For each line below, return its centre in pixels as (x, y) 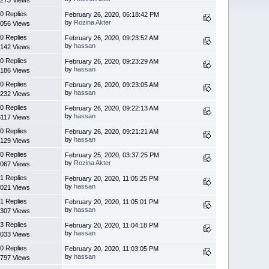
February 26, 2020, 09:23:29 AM (112, 61)
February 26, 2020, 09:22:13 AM (112, 108)
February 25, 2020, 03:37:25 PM (112, 155)
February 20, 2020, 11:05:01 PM (112, 201)
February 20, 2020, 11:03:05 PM (112, 248)
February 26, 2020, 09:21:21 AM (112, 131)
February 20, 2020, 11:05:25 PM (112, 178)
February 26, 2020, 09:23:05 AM (112, 84)
